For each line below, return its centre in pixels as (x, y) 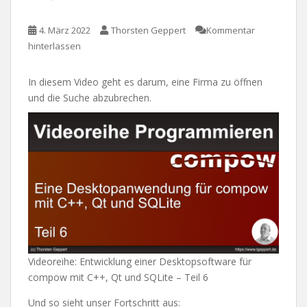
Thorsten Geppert (148, 30)
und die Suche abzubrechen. (90, 98)
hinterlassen (54, 46)
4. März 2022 (65, 30)
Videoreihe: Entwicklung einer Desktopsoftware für (140, 262)
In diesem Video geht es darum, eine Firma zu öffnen (145, 82)
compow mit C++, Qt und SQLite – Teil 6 (118, 278)
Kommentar (231, 30)
